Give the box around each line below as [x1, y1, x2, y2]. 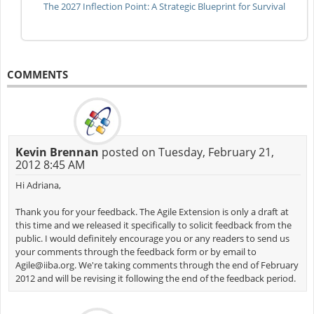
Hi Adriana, [15, 178, 61, 191]
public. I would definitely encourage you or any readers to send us [15, 231, 289, 245]
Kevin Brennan [15, 144, 99, 160]
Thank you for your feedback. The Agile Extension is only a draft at [15, 205, 289, 218]
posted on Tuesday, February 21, [98, 144, 274, 160]
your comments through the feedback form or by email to [15, 245, 257, 258]
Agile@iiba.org [15, 258, 74, 271]
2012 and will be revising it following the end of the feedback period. [15, 271, 296, 285]
